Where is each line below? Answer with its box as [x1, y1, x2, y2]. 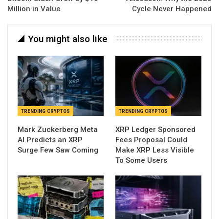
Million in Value [7, 4, 61, 13]
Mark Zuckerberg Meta [18, 125, 98, 134]
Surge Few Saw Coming [18, 146, 98, 154]
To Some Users [115, 156, 167, 165]
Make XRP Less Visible [115, 146, 194, 154]
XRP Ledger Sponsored [115, 125, 196, 134]
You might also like [28, 33, 108, 44]
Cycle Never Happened [132, 4, 212, 13]
